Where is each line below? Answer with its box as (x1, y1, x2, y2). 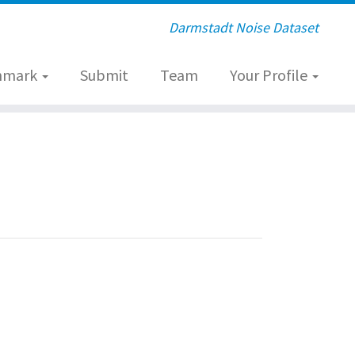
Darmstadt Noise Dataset (168, 18, 319, 36)
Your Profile (229, 65, 311, 85)
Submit (79, 65, 128, 85)
